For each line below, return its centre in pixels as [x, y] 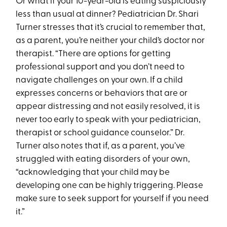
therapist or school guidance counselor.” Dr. [100, 133]
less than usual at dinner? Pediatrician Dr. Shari [107, 15]
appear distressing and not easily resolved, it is [108, 107]
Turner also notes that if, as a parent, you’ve [101, 146]
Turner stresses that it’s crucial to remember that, [111, 28]
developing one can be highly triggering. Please [110, 186]
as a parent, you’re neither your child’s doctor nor [110, 41]
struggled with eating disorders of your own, [103, 160]
